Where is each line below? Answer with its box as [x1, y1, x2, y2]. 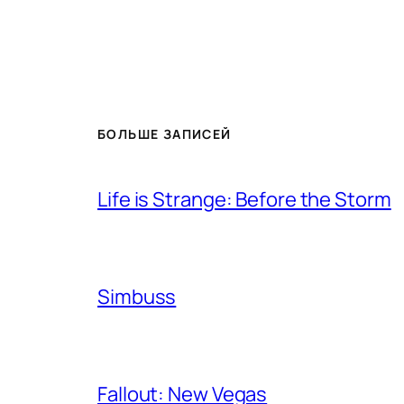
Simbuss [97, 283, 177, 311]
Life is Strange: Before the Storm [97, 186, 391, 214]
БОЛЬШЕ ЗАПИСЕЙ [97, 124, 232, 142]
